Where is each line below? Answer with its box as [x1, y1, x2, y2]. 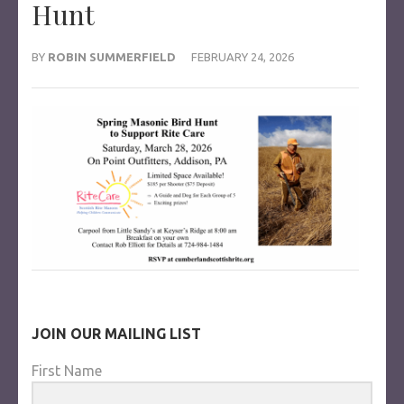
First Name [32, 363, 102, 380]
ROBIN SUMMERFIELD [48, 50, 176, 63]
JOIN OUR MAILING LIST [32, 326, 201, 343]
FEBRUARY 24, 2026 [191, 50, 294, 63]
